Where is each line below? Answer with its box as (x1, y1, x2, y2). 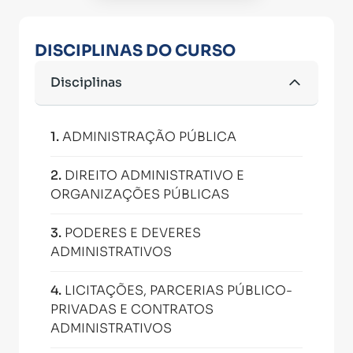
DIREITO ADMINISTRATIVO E (65, 167, 244, 184)
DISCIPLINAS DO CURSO (35, 41, 236, 61)
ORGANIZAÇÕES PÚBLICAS (50, 186, 229, 203)
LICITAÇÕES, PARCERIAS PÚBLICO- (65, 282, 292, 299)
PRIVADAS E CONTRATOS (50, 301, 214, 318)
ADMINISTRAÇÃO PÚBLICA (62, 128, 236, 145)
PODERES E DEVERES (65, 225, 201, 241)
